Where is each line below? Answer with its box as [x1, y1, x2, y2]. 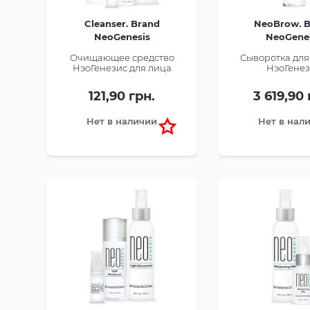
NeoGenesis [93, 31, 150, 43]
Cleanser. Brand [84, 18, 160, 30]
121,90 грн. [89, 89, 155, 104]
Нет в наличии [86, 116, 157, 127]
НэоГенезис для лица [72, 62, 172, 74]
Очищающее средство [69, 52, 174, 64]
